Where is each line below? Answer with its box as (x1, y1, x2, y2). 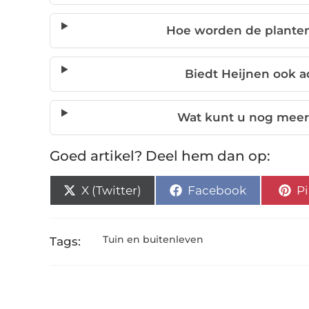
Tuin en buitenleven (102, 233, 203, 246)
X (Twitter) (81, 183, 142, 197)
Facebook (188, 183, 247, 197)
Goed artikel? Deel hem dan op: (50, 148, 270, 165)
